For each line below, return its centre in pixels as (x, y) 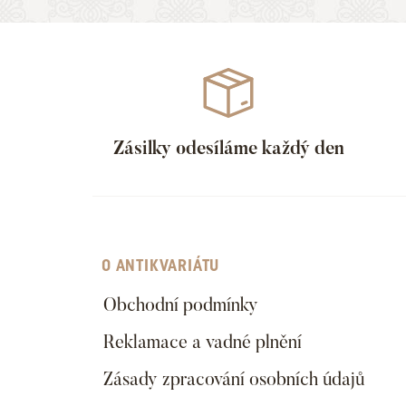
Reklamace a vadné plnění (203, 342)
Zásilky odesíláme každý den (228, 148)
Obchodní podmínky (181, 304)
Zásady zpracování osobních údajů (234, 379)
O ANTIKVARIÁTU (161, 265)
